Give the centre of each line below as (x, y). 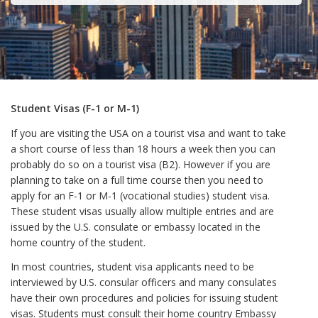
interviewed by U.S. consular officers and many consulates (144, 283)
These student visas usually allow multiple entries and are (142, 211)
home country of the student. (78, 242)
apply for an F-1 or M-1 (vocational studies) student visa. (140, 195)
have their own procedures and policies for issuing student (144, 298)
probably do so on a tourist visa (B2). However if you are (141, 164)
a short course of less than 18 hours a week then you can (143, 148)
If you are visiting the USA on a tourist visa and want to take (148, 133)
